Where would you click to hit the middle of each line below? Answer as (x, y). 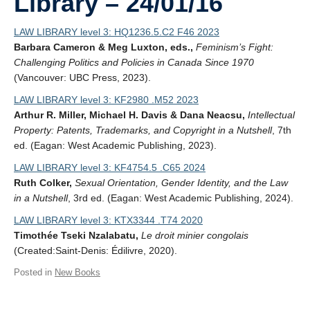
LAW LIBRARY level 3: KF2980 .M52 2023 (106, 100)
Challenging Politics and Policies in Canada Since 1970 (134, 62)
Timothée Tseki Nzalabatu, (76, 235)
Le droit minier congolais (195, 235)
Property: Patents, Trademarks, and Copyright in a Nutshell (143, 130)
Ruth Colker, (43, 183)
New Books (77, 272)
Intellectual (271, 115)
